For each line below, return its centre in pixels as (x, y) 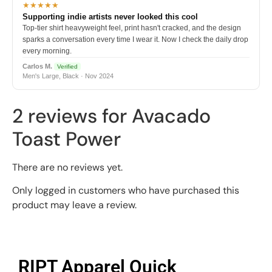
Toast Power (66, 139)
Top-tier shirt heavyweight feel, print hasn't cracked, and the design (132, 28)
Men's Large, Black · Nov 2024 (68, 76)
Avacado (171, 116)
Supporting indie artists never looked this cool (110, 16)
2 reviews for (72, 116)
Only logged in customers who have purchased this (126, 191)
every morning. (47, 51)
